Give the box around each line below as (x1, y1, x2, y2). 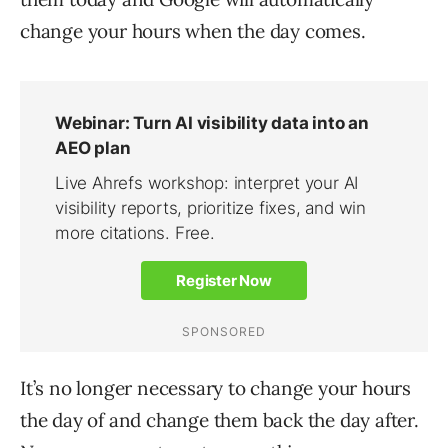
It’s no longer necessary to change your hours (20, 376, 411, 401)
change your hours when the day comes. (20, 19, 366, 44)
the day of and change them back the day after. (20, 408, 419, 433)
